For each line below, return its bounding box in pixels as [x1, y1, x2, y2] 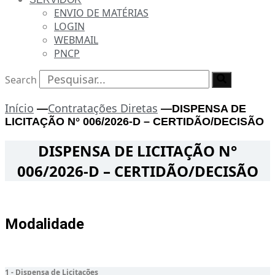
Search [5, 73, 37, 87]
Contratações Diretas [48, 101, 158, 115]
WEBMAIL [54, 33, 98, 47]
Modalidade [5, 215, 84, 233]
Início [5, 101, 34, 115]
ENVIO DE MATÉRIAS [54, 6, 149, 20]
